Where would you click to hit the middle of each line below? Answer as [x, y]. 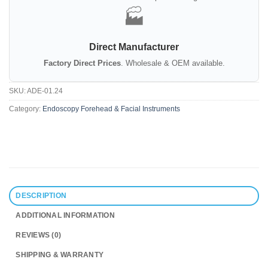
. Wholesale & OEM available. [173, 63]
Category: [26, 109]
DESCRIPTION [41, 195]
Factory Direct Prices [82, 63]
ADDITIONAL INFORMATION [65, 215]
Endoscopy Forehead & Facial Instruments [111, 109]
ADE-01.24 [45, 91]
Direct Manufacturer [134, 47]
